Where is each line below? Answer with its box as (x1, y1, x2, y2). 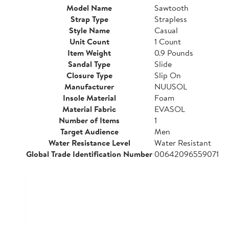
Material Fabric (62, 103, 116, 114)
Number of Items (59, 114, 120, 126)
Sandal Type (68, 58, 110, 70)
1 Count (154, 36, 181, 47)
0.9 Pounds (154, 47, 193, 58)
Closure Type (66, 70, 112, 81)
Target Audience (60, 126, 119, 137)
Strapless (154, 13, 187, 25)
